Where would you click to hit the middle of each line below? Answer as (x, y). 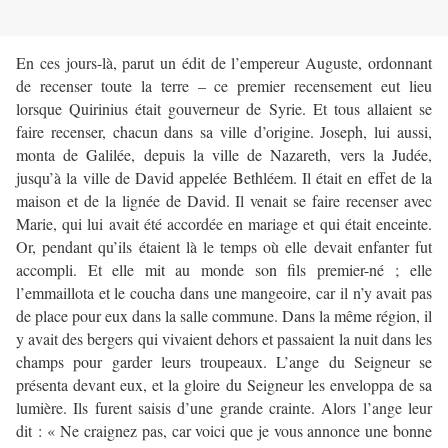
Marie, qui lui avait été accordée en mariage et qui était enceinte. (224, 224)
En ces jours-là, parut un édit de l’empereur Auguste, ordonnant (224, 63)
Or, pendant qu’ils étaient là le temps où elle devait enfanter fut (224, 247)
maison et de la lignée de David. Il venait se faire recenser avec (224, 201)
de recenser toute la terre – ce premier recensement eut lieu (224, 86)
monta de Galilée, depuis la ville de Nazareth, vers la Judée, (224, 155)
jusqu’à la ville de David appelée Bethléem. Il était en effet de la (224, 178)
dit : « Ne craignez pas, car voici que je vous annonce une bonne (224, 431)
